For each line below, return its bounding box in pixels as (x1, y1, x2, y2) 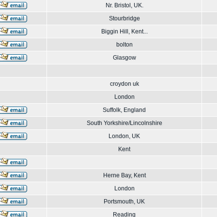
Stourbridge (108, 15, 140, 22)
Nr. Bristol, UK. (105, 2, 143, 9)
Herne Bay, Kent (103, 172, 146, 179)
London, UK (108, 133, 140, 139)
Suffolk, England (103, 107, 146, 113)
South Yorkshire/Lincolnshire (86, 120, 162, 126)
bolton (116, 41, 133, 48)
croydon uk (109, 80, 139, 87)
